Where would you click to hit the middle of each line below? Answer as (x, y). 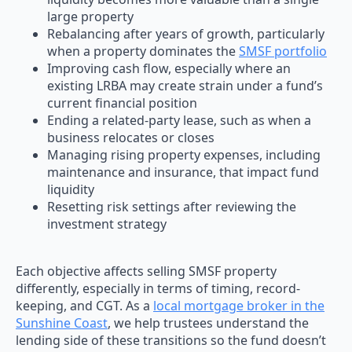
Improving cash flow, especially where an (169, 68)
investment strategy (107, 224)
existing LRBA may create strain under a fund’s (185, 85)
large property (90, 16)
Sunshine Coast (62, 323)
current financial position (122, 103)
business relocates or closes (131, 137)
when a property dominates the (143, 51)
